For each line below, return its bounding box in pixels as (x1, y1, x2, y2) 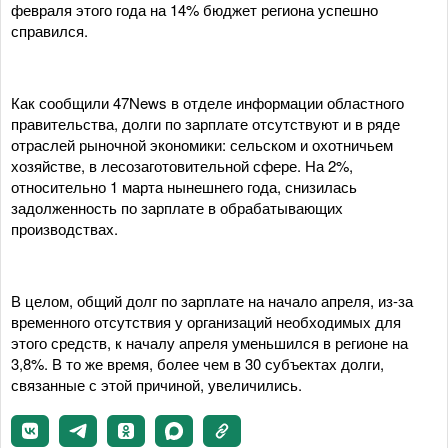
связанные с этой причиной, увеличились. (11, 374, 302, 395)
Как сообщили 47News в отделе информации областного (11, 92, 404, 113)
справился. (11, 20, 88, 41)
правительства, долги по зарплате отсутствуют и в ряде (11, 113, 400, 134)
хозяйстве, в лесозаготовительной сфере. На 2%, (11, 155, 353, 176)
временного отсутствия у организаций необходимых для (11, 311, 401, 332)
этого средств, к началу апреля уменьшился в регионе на (11, 332, 408, 353)
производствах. (11, 218, 118, 239)
